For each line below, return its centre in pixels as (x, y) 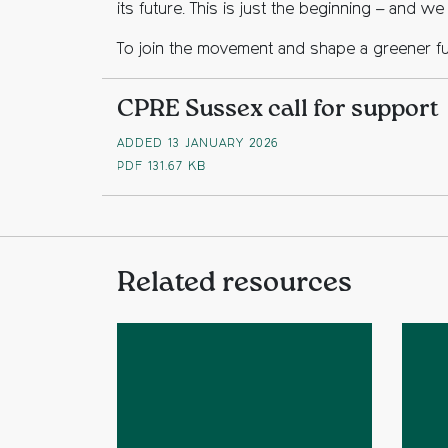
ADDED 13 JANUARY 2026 (198, 144)
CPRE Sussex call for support (278, 109)
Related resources (234, 283)
